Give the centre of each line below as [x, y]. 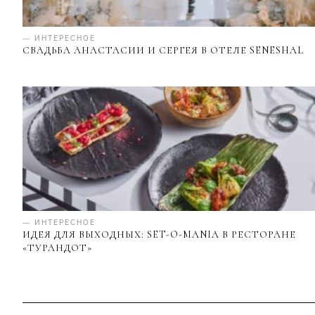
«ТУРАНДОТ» [57, 248]
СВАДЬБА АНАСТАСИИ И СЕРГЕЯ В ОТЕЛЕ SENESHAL [163, 50]
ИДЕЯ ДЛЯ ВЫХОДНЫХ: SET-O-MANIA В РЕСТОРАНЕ [159, 235]
